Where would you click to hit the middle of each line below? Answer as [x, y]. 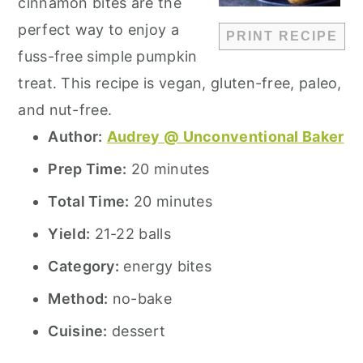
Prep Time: [88, 169]
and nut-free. [65, 110]
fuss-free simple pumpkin [108, 57]
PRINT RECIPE [282, 36]
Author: [75, 137]
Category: [84, 267]
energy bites [168, 267]
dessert [139, 331]
